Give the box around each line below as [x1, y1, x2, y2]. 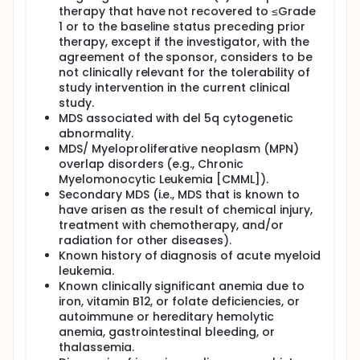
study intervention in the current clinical [59, 80, 290, 96]
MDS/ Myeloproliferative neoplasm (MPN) [59, 141, 299, 157]
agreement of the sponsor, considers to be [59, 49, 313, 65]
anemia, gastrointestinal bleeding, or [59, 324, 275, 340]
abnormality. [59, 125, 133, 141]
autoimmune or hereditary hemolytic [59, 309, 274, 325]
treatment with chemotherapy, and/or [59, 217, 284, 233]
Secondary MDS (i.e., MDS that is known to [59, 186, 300, 202]
